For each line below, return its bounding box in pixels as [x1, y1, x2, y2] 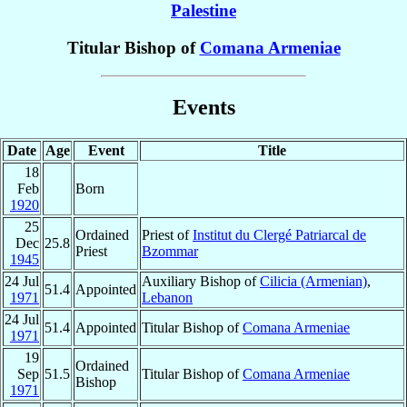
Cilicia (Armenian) [260, 273, 367, 289]
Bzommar [142, 243, 198, 259]
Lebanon [142, 289, 193, 305]
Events [172, 94, 235, 119]
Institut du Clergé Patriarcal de [193, 226, 366, 243]
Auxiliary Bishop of [142, 273, 260, 289]
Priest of [142, 226, 193, 243]
